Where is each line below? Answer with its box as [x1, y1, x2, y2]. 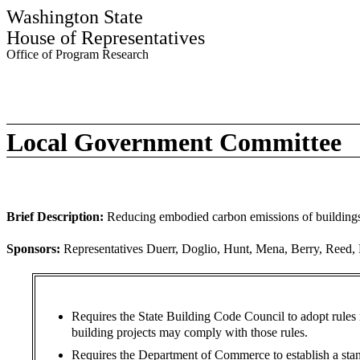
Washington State [6, 6, 143, 27]
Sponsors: [6, 242, 60, 256]
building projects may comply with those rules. [71, 325, 308, 339]
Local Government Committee [6, 128, 342, 157]
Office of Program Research [6, 47, 149, 61]
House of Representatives [6, 27, 205, 48]
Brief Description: [6, 210, 104, 223]
